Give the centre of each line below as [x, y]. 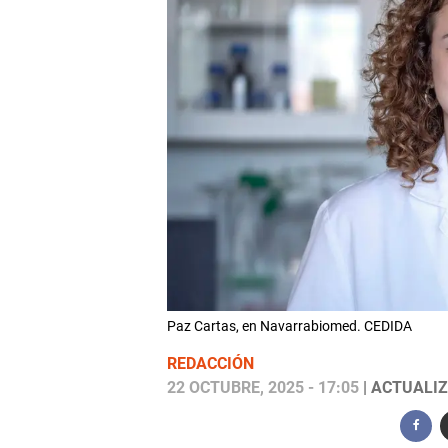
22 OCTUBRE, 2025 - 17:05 [262, 388]
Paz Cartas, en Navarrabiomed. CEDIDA [289, 326]
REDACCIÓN [210, 364]
